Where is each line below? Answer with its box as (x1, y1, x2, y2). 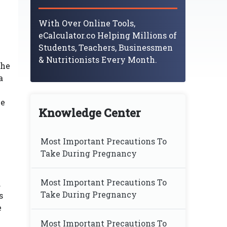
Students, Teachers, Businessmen (39, 42, 173, 53)
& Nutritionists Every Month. (39, 54, 157, 65)
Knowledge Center (39, 105, 141, 120)
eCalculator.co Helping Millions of (39, 30, 177, 41)
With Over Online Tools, (39, 18, 135, 28)
